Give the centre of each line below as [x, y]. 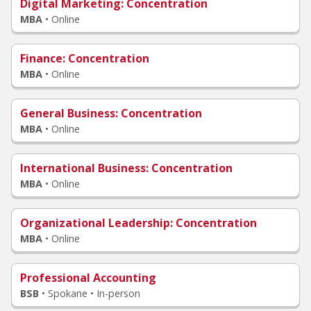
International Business [83, 168]
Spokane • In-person [94, 293]
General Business [68, 113]
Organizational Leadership [95, 223]
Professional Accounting [88, 278]
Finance [41, 58]
